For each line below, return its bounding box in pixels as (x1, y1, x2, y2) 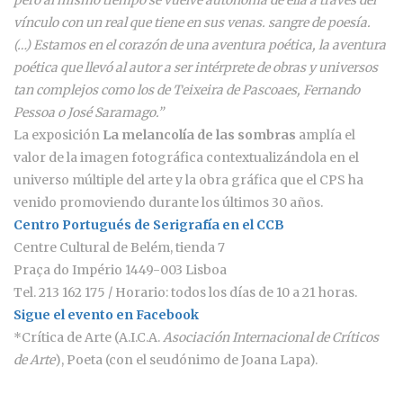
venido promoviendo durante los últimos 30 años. (13, 193, 323, 210)
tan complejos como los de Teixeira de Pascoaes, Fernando (13, 81, 360, 98)
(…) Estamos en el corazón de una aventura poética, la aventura (13, 36, 386, 53)
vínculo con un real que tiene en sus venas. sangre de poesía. (13, 13, 371, 31)
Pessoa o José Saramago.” (13, 103, 164, 121)
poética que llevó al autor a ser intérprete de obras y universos (13, 58, 378, 76)
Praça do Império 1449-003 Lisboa (13, 261, 227, 278)
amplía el (296, 126, 355, 143)
